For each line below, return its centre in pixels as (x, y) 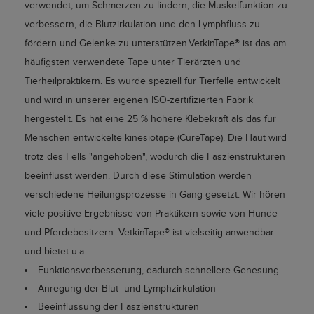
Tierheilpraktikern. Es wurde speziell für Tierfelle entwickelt (152, 81)
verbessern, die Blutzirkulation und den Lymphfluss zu (142, 24)
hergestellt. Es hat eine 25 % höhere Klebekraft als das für (150, 119)
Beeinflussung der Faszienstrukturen (118, 307)
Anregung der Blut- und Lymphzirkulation (127, 288)
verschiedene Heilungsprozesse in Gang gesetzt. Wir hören (155, 194)
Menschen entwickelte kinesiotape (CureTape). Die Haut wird (156, 138)
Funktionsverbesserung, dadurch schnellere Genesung (158, 270)
